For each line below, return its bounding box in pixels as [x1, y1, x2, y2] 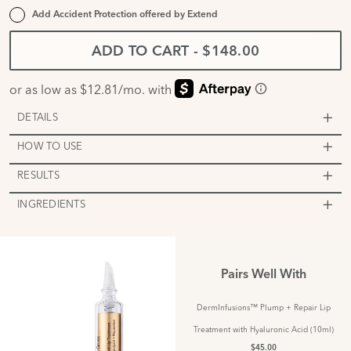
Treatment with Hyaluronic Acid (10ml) [193, 324, 334, 335]
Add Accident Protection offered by [32, 9, 187, 20]
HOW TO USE [17, 139, 83, 152]
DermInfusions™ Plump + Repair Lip [196, 302, 331, 313]
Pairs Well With [220, 268, 306, 281]
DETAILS [17, 110, 58, 123]
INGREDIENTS [17, 197, 85, 210]
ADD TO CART [92, 44, 190, 60]
